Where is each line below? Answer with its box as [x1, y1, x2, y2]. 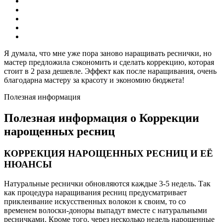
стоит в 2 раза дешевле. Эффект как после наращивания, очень [4, 67, 217, 75]
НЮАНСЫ [4, 159, 52, 169]
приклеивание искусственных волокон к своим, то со [4, 197, 186, 206]
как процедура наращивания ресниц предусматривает [4, 188, 187, 197]
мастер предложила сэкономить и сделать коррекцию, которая [4, 58, 214, 66]
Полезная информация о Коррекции [4, 111, 199, 124]
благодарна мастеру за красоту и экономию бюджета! [4, 76, 184, 84]
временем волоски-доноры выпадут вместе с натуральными [4, 206, 207, 215]
